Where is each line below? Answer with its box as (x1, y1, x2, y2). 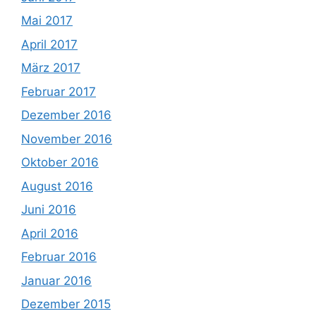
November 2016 (21, 131, 112, 146)
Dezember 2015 (21, 297, 111, 312)
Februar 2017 (21, 84, 96, 99)
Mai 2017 (21, 13, 73, 28)
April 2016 (21, 226, 78, 241)
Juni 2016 (21, 202, 76, 217)
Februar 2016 (21, 250, 97, 265)
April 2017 (21, 37, 78, 51)
